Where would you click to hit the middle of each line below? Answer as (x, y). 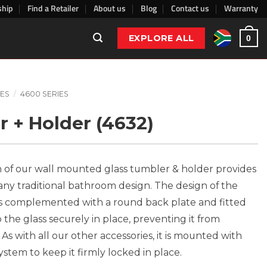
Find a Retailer (53, 8)
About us (110, 8)
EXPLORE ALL (161, 38)
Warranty (241, 8)
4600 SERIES (44, 94)
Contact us (190, 8)
